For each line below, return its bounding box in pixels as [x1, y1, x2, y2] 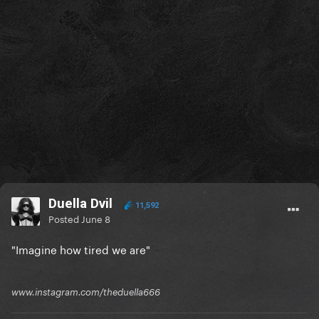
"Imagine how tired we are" [11, 240, 150, 258]
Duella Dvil [48, 195, 113, 212]
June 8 [81, 211, 110, 226]
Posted [48, 211, 81, 226]
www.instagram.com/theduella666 [11, 286, 160, 298]
